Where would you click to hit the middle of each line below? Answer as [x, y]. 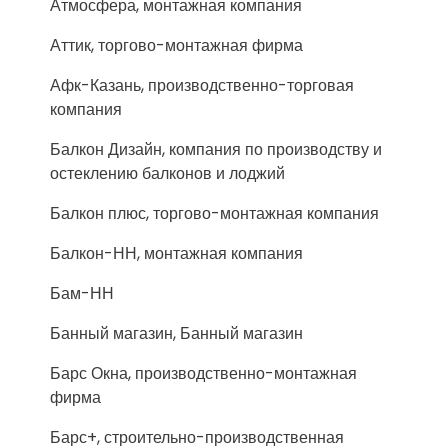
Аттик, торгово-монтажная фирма [176, 45]
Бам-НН [82, 293]
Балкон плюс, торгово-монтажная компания [214, 213]
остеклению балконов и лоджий [167, 173]
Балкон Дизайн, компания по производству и [216, 149]
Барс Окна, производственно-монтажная [203, 373]
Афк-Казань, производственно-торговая [202, 85]
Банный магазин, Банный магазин [176, 333]
